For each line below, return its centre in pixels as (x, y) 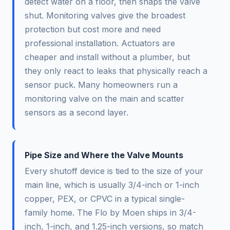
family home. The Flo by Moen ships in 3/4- (110, 213)
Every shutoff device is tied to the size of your (114, 171)
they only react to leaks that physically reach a (116, 71)
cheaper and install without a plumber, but (107, 57)
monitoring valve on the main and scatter (104, 99)
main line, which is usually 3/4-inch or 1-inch (112, 185)
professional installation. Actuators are (100, 43)
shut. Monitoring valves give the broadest (105, 16)
